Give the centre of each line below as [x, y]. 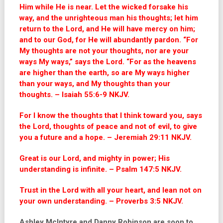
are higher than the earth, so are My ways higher [104, 73]
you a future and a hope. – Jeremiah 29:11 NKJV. [105, 137]
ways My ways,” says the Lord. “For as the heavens [108, 62]
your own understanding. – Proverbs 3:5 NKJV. [101, 201]
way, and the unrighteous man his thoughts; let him [109, 18]
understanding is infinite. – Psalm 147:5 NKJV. [100, 169]
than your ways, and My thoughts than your [95, 84]
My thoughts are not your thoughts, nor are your [104, 51]
